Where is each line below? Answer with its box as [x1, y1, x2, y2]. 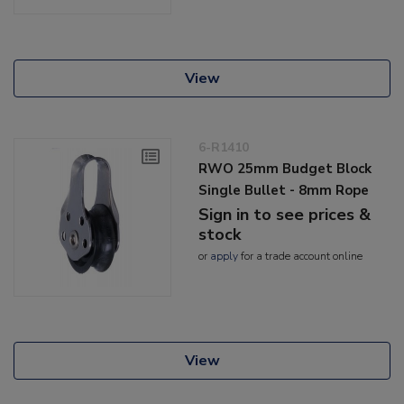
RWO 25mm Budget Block [198, 160, 372, 179]
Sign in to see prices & [198, 204, 372, 226]
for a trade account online [238, 249, 363, 264]
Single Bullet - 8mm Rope [198, 181, 370, 200]
